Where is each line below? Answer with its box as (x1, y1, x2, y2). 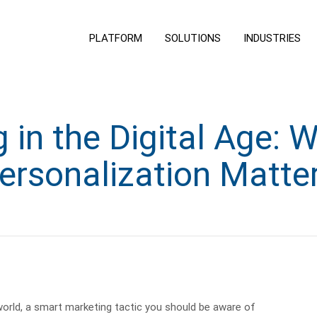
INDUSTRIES (243, 31, 301, 45)
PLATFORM (88, 31, 142, 45)
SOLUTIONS (164, 31, 221, 45)
